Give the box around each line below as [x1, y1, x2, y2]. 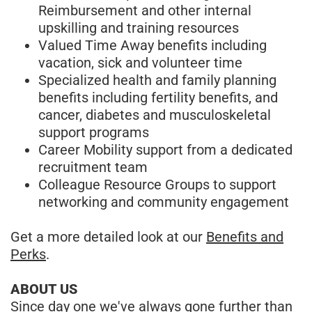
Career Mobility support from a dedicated [38, 141, 292, 158]
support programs [38, 123, 149, 141]
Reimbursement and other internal [38, 1, 251, 19]
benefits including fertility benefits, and [38, 88, 278, 106]
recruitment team [38, 158, 148, 175]
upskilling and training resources [38, 19, 239, 36]
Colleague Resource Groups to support [38, 175, 276, 193]
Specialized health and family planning [38, 71, 276, 88]
